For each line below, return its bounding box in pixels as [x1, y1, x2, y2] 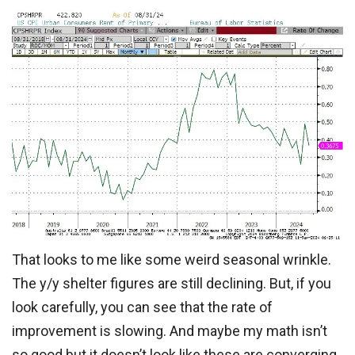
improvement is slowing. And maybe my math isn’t [12, 323, 327, 339]
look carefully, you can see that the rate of [12, 299, 273, 315]
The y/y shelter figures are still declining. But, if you [12, 275, 331, 292]
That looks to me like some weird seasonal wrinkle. [12, 251, 331, 268]
